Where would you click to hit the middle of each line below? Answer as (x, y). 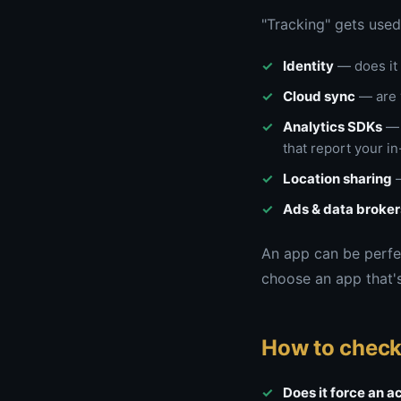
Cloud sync (319, 96)
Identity (308, 66)
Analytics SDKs (333, 127)
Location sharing (337, 179)
